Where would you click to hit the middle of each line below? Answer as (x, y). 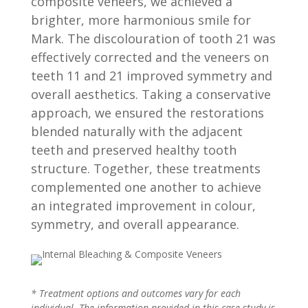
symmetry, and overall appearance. (135, 224)
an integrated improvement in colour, (143, 206)
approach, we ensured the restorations (147, 113)
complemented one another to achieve (146, 187)
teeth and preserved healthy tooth (133, 150)
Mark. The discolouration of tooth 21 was (153, 39)
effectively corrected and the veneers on (150, 57)
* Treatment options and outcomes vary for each (135, 294)
